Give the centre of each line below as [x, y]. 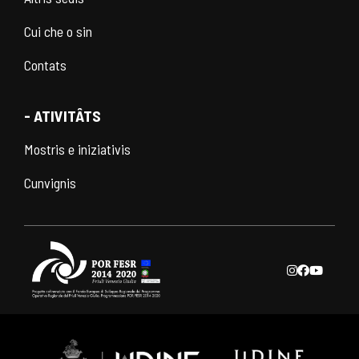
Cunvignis [50, 182]
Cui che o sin [58, 31]
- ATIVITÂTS [63, 115]
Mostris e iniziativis [77, 149]
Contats [45, 65]
